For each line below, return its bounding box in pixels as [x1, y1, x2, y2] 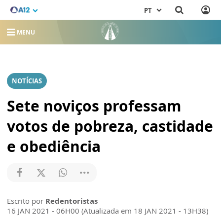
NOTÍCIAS [12, 76, 42, 86]
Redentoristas [45, 196, 98, 206]
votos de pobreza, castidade [7, 116, 213, 137]
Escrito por [7, 196, 45, 206]
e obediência [7, 136, 101, 157]
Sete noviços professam [7, 96, 181, 116]
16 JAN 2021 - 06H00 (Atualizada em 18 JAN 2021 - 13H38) [7, 206, 208, 216]
